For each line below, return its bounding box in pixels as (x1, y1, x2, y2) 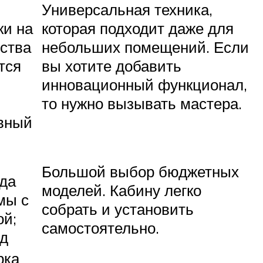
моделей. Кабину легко (42, 181, 201, 200)
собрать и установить (42, 200, 194, 219)
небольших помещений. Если (42, 38, 249, 57)
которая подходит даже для (42, 19, 234, 38)
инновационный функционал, (42, 75, 247, 95)
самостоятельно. (42, 218, 159, 238)
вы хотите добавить (42, 56, 181, 76)
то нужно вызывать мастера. (42, 94, 242, 113)
